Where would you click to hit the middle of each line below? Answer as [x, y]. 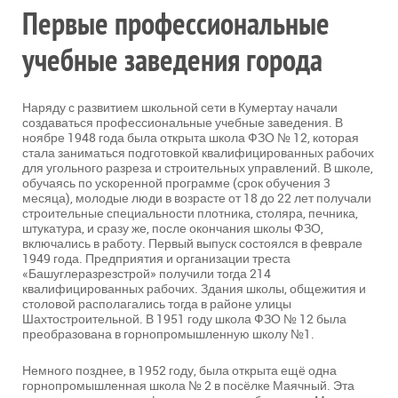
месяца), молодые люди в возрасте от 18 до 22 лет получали [197, 198]
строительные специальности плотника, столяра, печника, [190, 213]
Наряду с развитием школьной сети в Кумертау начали [180, 107]
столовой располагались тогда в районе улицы [157, 304]
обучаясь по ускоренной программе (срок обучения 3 [176, 183]
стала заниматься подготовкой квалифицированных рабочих [198, 153]
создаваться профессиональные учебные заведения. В [183, 123]
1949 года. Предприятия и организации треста [156, 259]
